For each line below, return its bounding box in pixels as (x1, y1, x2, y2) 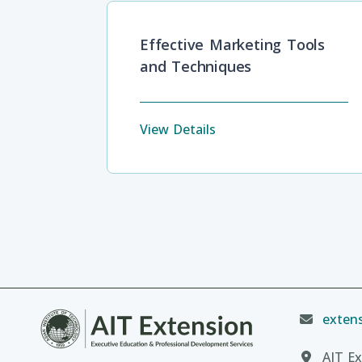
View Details (140, 120, 216, 138)
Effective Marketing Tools (140, 34, 325, 54)
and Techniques (140, 56, 252, 76)
